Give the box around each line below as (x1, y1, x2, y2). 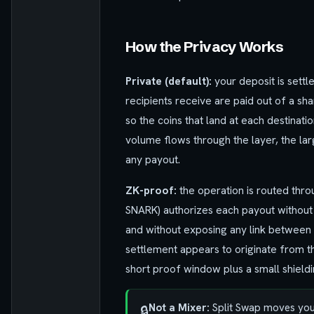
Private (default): (125, 74, 212, 89)
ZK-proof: (125, 182, 177, 198)
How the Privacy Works (125, 38, 283, 56)
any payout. (125, 152, 180, 168)
